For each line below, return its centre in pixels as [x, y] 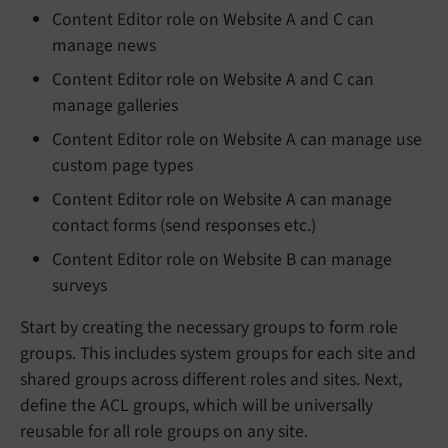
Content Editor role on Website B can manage [222, 260]
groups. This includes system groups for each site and [218, 354]
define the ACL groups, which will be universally [196, 406]
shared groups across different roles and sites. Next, [211, 380]
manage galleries [115, 106]
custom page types [122, 166]
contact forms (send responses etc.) [184, 226]
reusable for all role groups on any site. [164, 432]
